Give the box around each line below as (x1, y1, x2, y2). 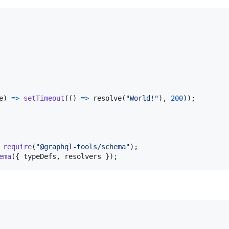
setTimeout (24, 94, 64, 102)
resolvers (60, 152, 105, 161)
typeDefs (19, 152, 56, 161)
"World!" (126, 94, 158, 102)
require (3, 142, 32, 151)
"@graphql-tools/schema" (36, 142, 130, 151)
